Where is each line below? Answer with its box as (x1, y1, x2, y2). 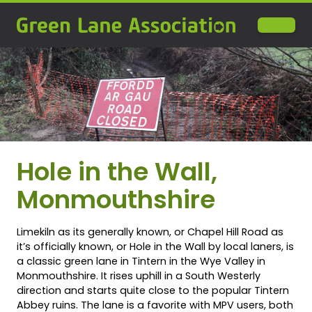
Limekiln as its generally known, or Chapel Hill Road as (17, 224, 283, 239)
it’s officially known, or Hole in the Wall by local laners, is (17, 239, 294, 253)
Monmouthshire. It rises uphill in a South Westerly (17, 268, 260, 283)
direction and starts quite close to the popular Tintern (17, 283, 289, 297)
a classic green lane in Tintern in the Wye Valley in (17, 253, 265, 268)
